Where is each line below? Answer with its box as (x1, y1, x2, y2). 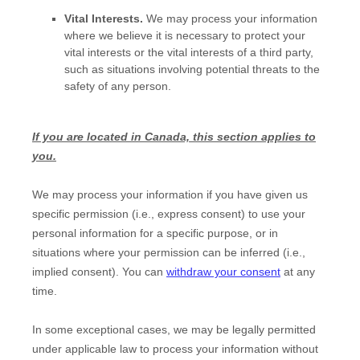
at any (280, 264, 315, 278)
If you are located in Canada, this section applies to (32, 129, 316, 143)
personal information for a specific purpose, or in (32, 226, 278, 239)
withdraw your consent (166, 264, 280, 278)
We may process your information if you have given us (32, 187, 308, 201)
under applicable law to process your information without (32, 342, 318, 355)
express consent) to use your (154, 207, 305, 220)
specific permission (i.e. (32, 207, 151, 220)
